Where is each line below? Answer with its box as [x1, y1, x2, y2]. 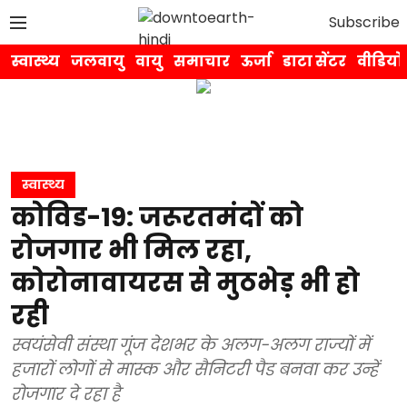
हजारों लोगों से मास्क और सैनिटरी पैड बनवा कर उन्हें [11, 358, 378, 381]
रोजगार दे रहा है [11, 382, 121, 405]
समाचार [174, 51, 230, 72]
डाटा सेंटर [283, 51, 346, 72]
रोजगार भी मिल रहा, [11, 233, 252, 268]
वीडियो [357, 51, 403, 72]
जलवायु [71, 51, 124, 72]
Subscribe [329, 11, 400, 33]
